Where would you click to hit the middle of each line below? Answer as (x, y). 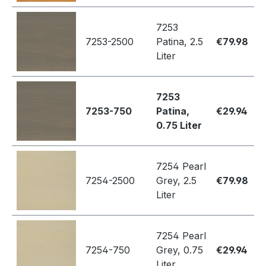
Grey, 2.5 (176, 181)
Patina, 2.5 (180, 42)
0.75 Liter (179, 126)
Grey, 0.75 (180, 250)
